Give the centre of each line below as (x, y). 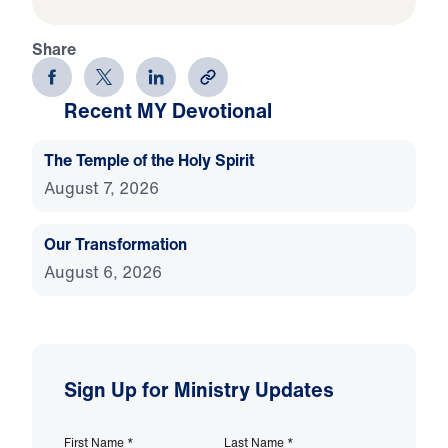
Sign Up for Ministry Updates (199, 389)
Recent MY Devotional (168, 110)
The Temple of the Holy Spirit (149, 159)
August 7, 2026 (101, 187)
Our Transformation (115, 243)
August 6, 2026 (103, 271)
